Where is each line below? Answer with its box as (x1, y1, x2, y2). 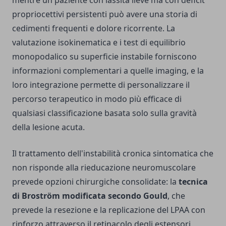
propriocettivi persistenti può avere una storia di (12, 9, 197, 20)
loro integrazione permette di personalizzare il (12, 79, 190, 91)
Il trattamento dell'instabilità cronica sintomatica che (12, 148, 213, 159)
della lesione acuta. (12, 122, 85, 133)
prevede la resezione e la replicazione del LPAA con (12, 204, 205, 216)
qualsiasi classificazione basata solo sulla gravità (12, 107, 197, 119)
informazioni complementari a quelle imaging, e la (12, 65, 204, 77)
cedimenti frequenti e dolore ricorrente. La (12, 23, 175, 34)
